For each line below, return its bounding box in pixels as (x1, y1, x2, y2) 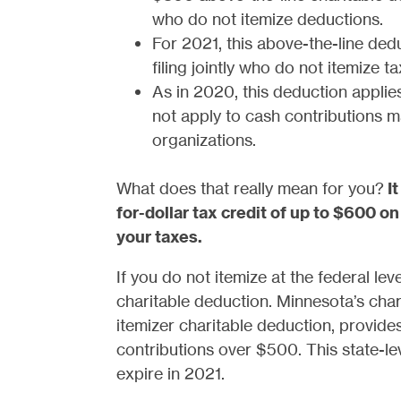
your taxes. (115, 226, 202, 247)
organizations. (151, 130, 256, 149)
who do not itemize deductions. (151, 9, 383, 29)
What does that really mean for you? (115, 178, 388, 198)
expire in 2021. (115, 363, 225, 383)
